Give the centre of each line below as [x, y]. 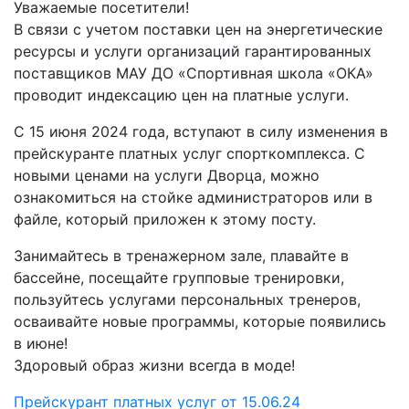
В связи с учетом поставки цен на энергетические [198, 29]
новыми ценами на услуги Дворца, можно [167, 175]
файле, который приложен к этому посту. [165, 219]
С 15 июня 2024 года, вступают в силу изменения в [201, 131]
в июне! [41, 343]
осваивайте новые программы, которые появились [200, 321]
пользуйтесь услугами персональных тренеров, [187, 299]
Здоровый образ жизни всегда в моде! [154, 365]
